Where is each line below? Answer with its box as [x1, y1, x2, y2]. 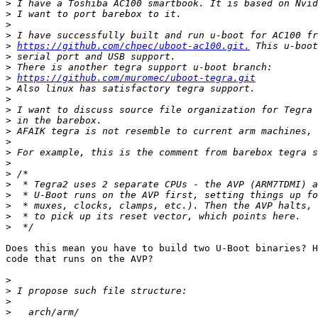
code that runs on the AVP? [6, 253, 153, 265]
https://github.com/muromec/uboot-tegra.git [17, 72, 256, 84]
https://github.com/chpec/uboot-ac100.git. [17, 40, 250, 52]
